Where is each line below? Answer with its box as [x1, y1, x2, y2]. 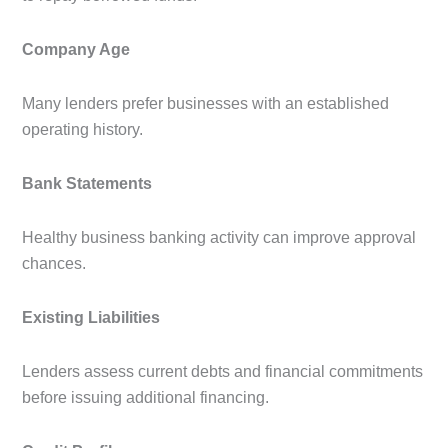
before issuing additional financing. [22, 389, 269, 407]
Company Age [22, 41, 130, 59]
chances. [22, 255, 86, 273]
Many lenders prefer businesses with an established [22, 95, 389, 113]
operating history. [22, 121, 143, 139]
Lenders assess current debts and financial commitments [22, 363, 423, 381]
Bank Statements [22, 175, 152, 193]
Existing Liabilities [22, 309, 160, 327]
